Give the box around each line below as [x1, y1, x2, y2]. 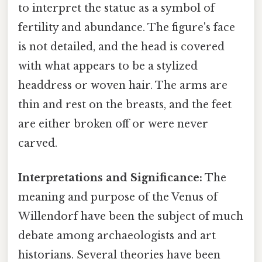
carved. [18, 137, 57, 150]
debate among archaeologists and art [18, 229, 216, 243]
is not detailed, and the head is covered [18, 40, 225, 54]
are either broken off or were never [18, 118, 208, 131]
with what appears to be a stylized [18, 60, 198, 73]
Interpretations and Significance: [18, 171, 202, 185]
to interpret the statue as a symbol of [18, 2, 215, 15]
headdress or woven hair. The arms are [18, 79, 227, 92]
